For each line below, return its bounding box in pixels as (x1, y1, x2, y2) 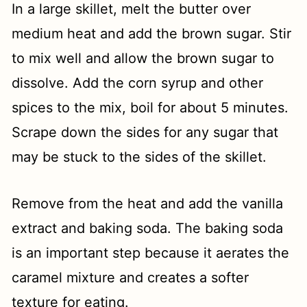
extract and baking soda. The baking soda (12, 220, 284, 237)
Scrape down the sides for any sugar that (12, 124, 279, 141)
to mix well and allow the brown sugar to (12, 50, 275, 67)
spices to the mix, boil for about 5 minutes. (12, 99, 289, 116)
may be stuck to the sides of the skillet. (12, 149, 267, 166)
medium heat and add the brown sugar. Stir (12, 25, 292, 42)
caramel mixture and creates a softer (12, 269, 249, 286)
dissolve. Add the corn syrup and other (12, 75, 264, 92)
